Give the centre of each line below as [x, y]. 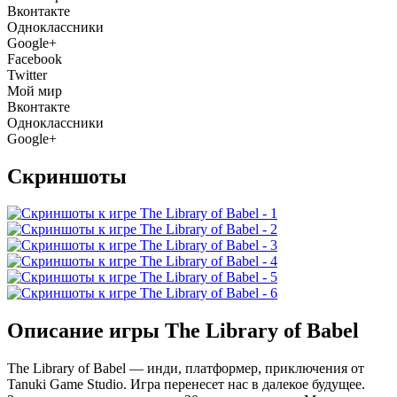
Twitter [27, 74]
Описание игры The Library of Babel [183, 331]
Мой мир [35, 90]
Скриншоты [67, 176]
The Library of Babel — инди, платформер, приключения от [186, 369]
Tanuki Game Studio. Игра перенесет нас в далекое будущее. [186, 385]
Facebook [35, 58]
